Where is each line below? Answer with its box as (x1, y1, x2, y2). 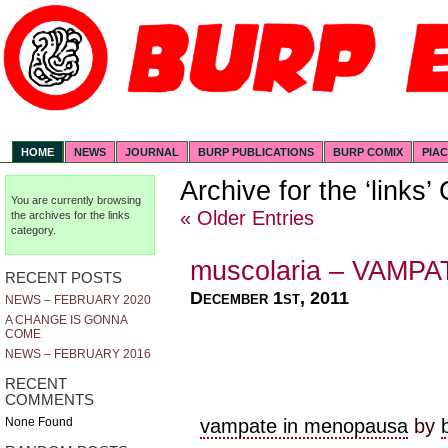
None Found (5, 415, 73, 430)
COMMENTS (5, 391, 94, 408)
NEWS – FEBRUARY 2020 (5, 293, 151, 308)
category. (11, 223, 57, 236)
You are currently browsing (11, 193, 142, 206)
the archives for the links (11, 208, 131, 221)
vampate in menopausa (200, 414, 408, 437)
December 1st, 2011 (190, 287, 349, 309)
